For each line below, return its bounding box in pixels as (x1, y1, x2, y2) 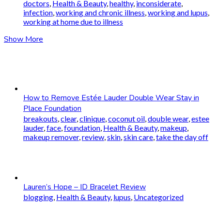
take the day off (156, 132, 208, 141)
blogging (23, 192, 53, 201)
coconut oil (108, 113, 145, 123)
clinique (79, 113, 105, 123)
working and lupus (148, 7, 208, 17)
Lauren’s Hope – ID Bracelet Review (23, 181, 146, 192)
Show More (4, 33, 43, 45)
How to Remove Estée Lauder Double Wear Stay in (23, 92, 199, 103)
